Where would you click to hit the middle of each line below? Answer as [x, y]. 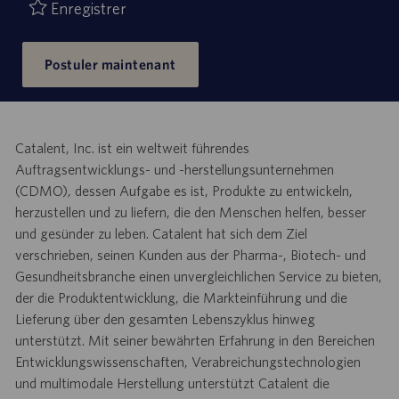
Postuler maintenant [110, 64]
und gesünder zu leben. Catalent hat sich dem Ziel [161, 233]
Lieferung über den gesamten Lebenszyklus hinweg [165, 318]
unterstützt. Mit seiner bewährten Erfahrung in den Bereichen [195, 340]
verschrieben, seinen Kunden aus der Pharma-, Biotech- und [190, 254]
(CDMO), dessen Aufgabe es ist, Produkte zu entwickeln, [183, 190]
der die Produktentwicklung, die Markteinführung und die [181, 297]
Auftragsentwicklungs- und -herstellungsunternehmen [174, 169]
